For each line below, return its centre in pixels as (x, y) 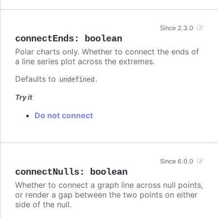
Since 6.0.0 (177, 162)
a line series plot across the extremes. (85, 61)
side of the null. (43, 205)
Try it (24, 97)
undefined (77, 79)
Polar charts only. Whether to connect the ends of (107, 51)
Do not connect (64, 116)
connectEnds (45, 39)
